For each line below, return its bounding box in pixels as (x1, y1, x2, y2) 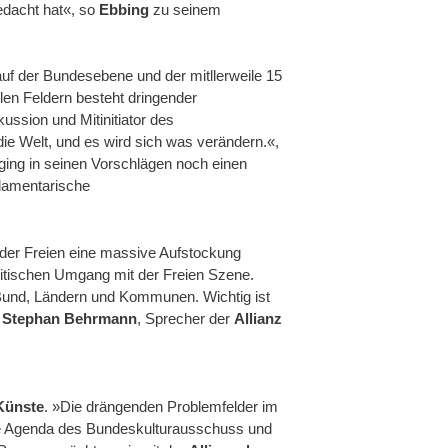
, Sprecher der (137, 309, 234, 327)
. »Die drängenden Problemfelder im (44, 398, 278, 416)
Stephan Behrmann (2, 309, 137, 327)
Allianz (234, 309, 282, 327)
